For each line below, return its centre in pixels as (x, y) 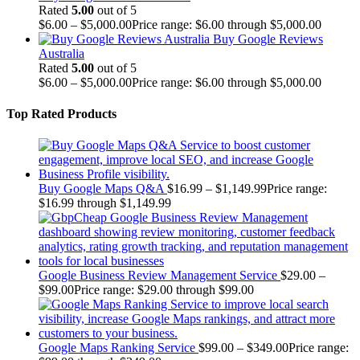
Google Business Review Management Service (158, 276)
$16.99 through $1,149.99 (105, 203)
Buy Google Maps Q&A (101, 189)
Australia (61, 53)
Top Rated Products (61, 113)
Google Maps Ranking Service (117, 348)
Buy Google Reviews (268, 39)
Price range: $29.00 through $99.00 (164, 290)
